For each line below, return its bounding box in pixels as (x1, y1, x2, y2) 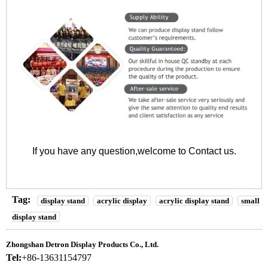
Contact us (188, 146, 234, 157)
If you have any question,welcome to (32, 146, 188, 157)
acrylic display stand (159, 196, 229, 205)
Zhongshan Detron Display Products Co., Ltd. (6, 239, 159, 249)
